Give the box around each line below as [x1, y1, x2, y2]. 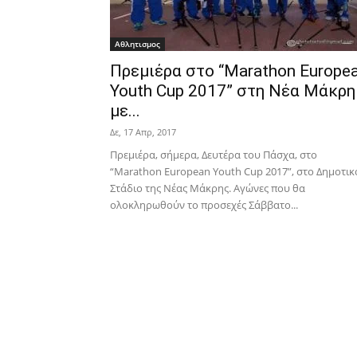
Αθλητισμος [115, 38, 160, 49]
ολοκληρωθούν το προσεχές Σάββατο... [110, 198, 298, 212]
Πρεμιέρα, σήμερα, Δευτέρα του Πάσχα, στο [110, 147, 317, 162]
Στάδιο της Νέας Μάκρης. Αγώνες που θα [110, 181, 305, 195]
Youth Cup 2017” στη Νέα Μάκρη [110, 81, 355, 100]
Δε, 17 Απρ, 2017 [110, 126, 176, 138]
